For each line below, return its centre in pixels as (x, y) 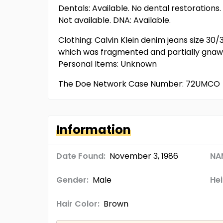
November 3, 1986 (144, 156)
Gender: (72, 180)
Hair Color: (78, 204)
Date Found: (81, 156)
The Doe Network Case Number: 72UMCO (139, 84)
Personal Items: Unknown (108, 64)
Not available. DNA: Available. (114, 20)
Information (94, 130)
